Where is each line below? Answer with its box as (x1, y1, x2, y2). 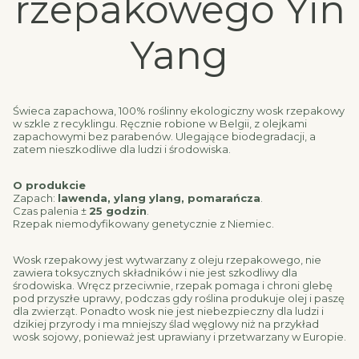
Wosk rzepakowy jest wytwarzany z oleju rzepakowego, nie (13, 253, 321, 267)
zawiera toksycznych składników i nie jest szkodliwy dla (13, 266, 297, 280)
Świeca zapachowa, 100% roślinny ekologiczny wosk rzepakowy (13, 104, 345, 118)
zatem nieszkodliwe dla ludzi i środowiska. (13, 143, 231, 156)
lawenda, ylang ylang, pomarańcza (58, 192, 260, 205)
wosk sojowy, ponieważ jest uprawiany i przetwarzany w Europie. (13, 330, 346, 344)
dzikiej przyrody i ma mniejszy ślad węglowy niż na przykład (13, 317, 319, 331)
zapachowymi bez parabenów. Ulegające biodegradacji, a (13, 130, 316, 143)
